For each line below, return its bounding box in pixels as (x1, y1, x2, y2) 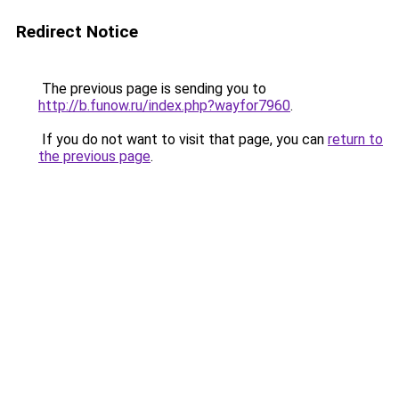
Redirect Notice (16, 21, 138, 42)
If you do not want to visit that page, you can (38, 131, 328, 148)
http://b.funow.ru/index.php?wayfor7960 (38, 97, 290, 114)
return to (328, 131, 383, 148)
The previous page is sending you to (38, 80, 266, 97)
